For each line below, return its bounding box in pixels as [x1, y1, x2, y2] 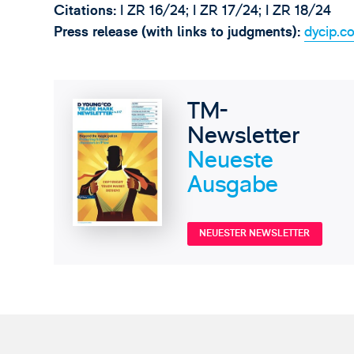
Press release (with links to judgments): [54, 23, 305, 42]
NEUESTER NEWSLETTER [199, 227, 311, 240]
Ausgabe [186, 169, 278, 201]
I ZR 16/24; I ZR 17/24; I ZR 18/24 [116, 2, 332, 21]
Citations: [54, 2, 117, 21]
